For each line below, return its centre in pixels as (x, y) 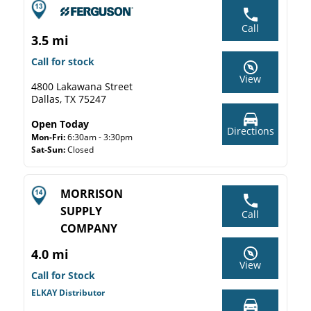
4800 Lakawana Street (82, 86)
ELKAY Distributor (68, 293)
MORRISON (92, 194)
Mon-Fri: (49, 137)
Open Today (60, 124)
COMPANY (89, 228)
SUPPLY (81, 211)
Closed (81, 150)
